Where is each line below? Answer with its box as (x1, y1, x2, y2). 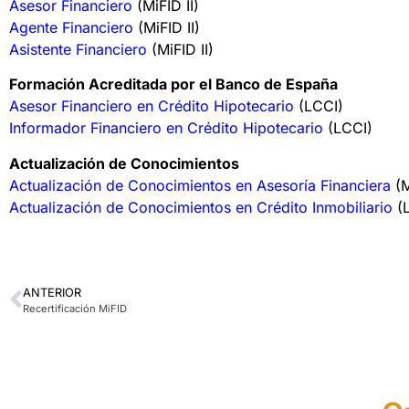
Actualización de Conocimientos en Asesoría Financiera (9, 175, 395, 194)
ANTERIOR (23, 286, 81, 300)
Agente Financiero (9, 17, 133, 37)
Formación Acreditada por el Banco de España (9, 75, 338, 94)
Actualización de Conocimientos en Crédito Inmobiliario (9, 197, 397, 216)
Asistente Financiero (9, 39, 147, 58)
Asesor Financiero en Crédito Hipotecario (9, 97, 294, 116)
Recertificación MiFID (23, 302, 127, 316)
